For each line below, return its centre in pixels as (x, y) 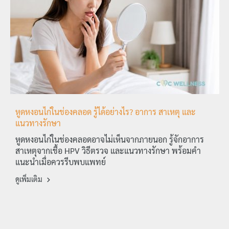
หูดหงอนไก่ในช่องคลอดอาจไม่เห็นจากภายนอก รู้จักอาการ (110, 140)
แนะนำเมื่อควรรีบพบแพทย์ (61, 162)
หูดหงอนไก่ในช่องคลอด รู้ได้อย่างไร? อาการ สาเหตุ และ (106, 112)
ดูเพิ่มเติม (30, 179)
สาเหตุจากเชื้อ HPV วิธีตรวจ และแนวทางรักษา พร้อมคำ (108, 151)
